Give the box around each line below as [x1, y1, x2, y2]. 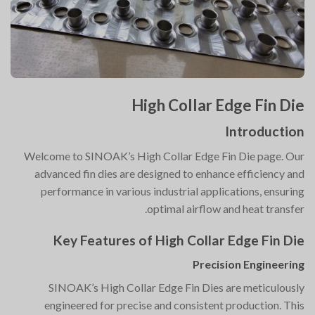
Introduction [225, 123, 304, 140]
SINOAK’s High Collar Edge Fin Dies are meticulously [49, 281, 304, 295]
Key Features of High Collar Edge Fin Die [53, 231, 304, 248]
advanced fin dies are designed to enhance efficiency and [34, 166, 304, 180]
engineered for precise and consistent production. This [44, 298, 304, 312]
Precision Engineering [193, 257, 304, 271]
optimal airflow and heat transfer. [147, 201, 304, 215]
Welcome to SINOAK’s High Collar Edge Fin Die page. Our [24, 148, 304, 162]
